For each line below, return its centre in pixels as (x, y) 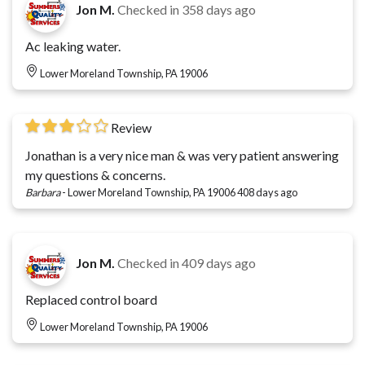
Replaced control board (91, 299)
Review (131, 127)
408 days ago (267, 192)
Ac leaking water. (73, 46)
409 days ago (219, 262)
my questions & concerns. (95, 174)
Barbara (43, 192)
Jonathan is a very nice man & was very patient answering (182, 155)
